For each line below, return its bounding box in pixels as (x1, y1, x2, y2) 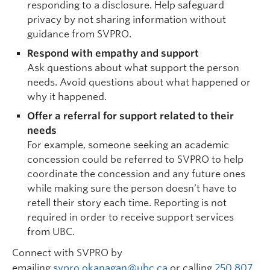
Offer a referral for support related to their (27, 110, 234, 122)
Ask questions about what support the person (27, 62, 239, 74)
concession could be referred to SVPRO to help (27, 154, 243, 165)
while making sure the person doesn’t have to (27, 183, 237, 194)
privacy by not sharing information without (27, 14, 226, 25)
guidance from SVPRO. (27, 28, 131, 40)
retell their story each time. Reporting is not (27, 197, 227, 209)
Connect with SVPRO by (12, 247, 122, 259)
